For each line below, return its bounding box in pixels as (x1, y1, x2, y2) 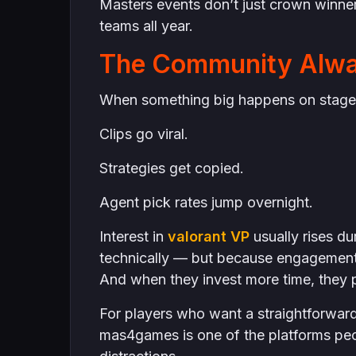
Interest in (99, 228, 168, 245)
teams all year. (99, 17, 193, 34)
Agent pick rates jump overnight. (99, 194, 313, 211)
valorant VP (167, 228, 250, 245)
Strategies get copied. (99, 160, 244, 176)
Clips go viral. (99, 126, 188, 142)
